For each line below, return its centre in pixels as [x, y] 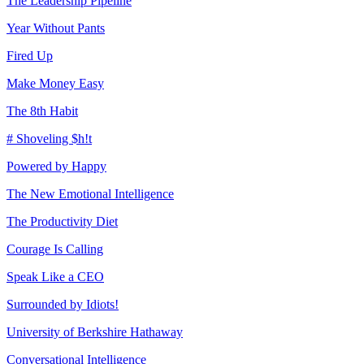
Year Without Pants [56, 28]
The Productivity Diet [62, 221]
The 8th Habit [42, 110]
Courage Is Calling [55, 249]
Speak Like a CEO [55, 276]
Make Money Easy [55, 83]
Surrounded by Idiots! [63, 304]
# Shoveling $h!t [49, 138]
